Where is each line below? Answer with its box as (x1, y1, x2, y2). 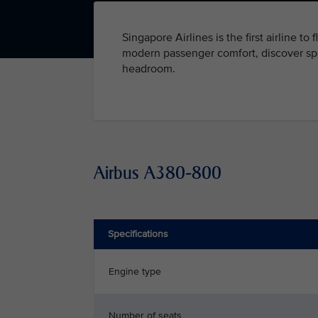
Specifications (108, 228, 168, 240)
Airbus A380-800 (94, 163, 221, 183)
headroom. (122, 62, 175, 76)
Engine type (109, 265, 161, 278)
